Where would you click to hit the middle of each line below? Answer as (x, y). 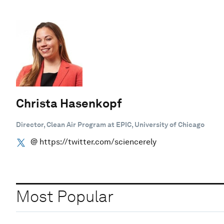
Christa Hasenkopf (69, 103)
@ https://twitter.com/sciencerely (93, 141)
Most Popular (65, 196)
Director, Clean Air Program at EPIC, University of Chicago (110, 124)
